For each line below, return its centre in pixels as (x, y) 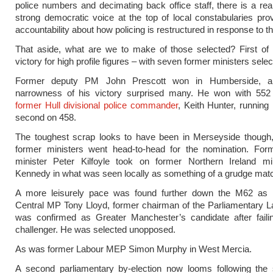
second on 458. (46, 117)
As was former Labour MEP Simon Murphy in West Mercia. (133, 249)
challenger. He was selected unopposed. (95, 229)
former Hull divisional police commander (97, 105)
